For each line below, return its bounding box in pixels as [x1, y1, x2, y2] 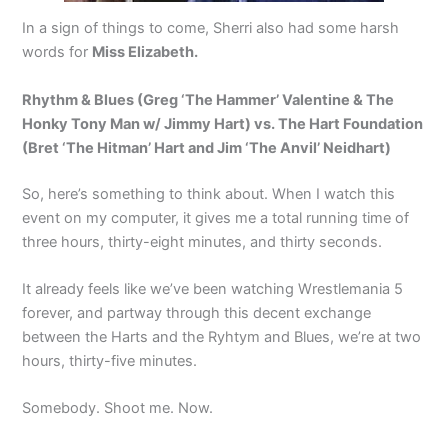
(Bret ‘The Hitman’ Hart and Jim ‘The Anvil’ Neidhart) [22, 138, 392, 157]
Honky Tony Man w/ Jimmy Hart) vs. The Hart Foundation [22, 114, 424, 133]
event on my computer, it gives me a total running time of [22, 208, 410, 227]
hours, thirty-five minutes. [22, 352, 198, 371]
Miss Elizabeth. [92, 43, 199, 62]
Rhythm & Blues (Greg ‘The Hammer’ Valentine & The [22, 90, 395, 109]
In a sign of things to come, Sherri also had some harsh [22, 19, 400, 38]
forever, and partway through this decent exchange [22, 304, 372, 323]
